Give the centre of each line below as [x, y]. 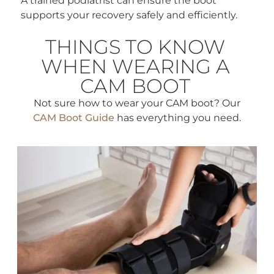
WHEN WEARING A [135, 67]
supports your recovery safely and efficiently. [129, 15]
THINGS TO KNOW [135, 47]
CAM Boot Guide [74, 118]
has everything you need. [178, 118]
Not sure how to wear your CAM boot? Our [137, 103]
